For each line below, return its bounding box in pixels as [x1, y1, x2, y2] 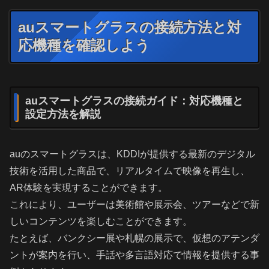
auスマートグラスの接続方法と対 [18, 19, 241, 36]
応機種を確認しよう [18, 37, 150, 54]
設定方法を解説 [25, 107, 101, 120]
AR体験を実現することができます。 [10, 182, 168, 193]
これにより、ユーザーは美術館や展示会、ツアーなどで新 [10, 199, 259, 210]
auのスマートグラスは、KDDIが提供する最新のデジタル [10, 148, 255, 159]
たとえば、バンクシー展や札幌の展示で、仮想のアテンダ [10, 232, 259, 243]
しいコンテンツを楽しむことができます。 [10, 216, 192, 226]
